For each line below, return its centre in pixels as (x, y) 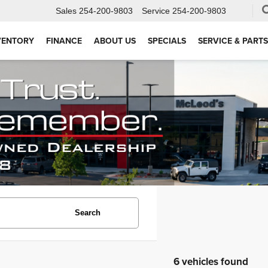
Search (88, 212)
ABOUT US (115, 41)
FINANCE (64, 41)
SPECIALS (167, 41)
